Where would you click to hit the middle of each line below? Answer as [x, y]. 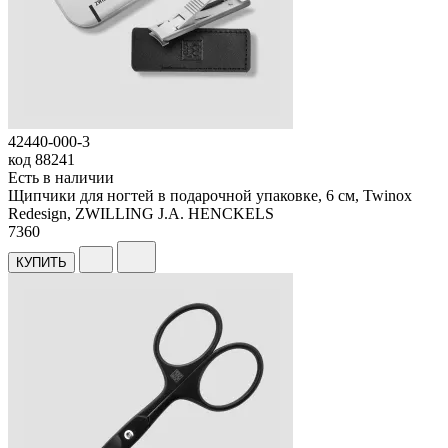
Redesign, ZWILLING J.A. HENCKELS [141, 213]
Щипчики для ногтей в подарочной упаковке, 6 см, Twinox [210, 195]
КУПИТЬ [41, 262]
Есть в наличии [61, 177]
